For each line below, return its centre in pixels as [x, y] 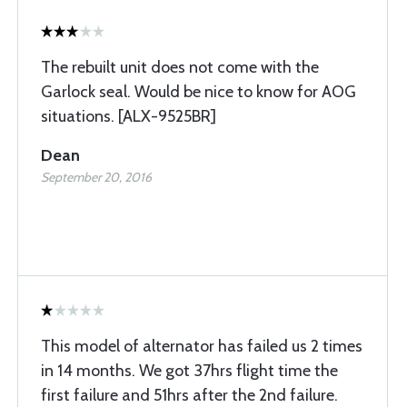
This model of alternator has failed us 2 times [202, 346]
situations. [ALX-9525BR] [129, 116]
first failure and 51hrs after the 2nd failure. [189, 395]
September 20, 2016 [96, 177]
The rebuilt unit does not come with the [180, 67]
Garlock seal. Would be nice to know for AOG [199, 92]
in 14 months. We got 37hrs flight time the [189, 371]
